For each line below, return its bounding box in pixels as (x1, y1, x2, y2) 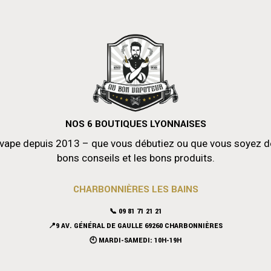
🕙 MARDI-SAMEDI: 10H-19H (90, 235, 181, 245)
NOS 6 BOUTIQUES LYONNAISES (65, 117, 206, 131)
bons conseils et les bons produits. (56, 151, 215, 164)
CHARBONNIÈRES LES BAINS (73, 182, 198, 196)
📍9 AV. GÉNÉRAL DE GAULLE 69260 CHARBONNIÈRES (48, 221, 223, 230)
